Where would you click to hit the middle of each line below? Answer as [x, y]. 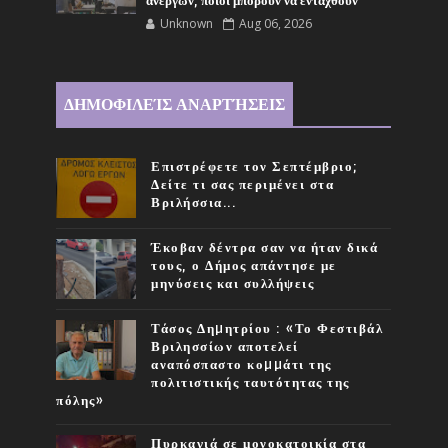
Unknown [187, 23]
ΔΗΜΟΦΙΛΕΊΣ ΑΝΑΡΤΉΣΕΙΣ [175, 104]
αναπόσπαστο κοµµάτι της [241, 364]
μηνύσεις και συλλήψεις [233, 283]
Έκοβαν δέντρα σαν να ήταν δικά [265, 247]
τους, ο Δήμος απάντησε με [244, 265]
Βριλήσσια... [194, 202]
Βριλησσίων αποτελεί [225, 346]
